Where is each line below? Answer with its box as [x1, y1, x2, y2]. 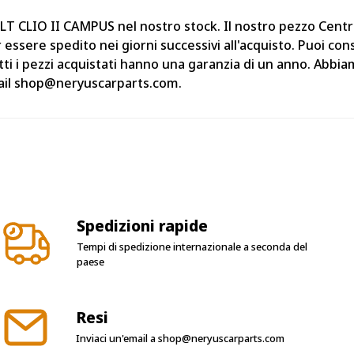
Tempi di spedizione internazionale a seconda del [76, 239, 307, 254]
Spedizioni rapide [76, 214, 208, 236]
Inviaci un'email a [75, 330, 156, 345]
